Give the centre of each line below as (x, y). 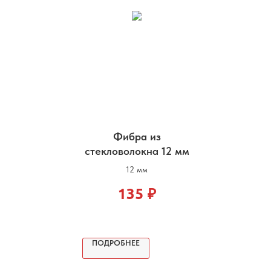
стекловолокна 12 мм (137, 151)
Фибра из (137, 136)
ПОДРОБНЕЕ (116, 243)
